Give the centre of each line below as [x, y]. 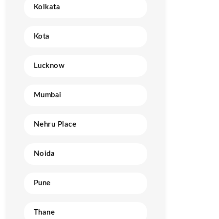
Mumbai [48, 95]
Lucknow [49, 66]
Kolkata [47, 7]
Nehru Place [55, 124]
